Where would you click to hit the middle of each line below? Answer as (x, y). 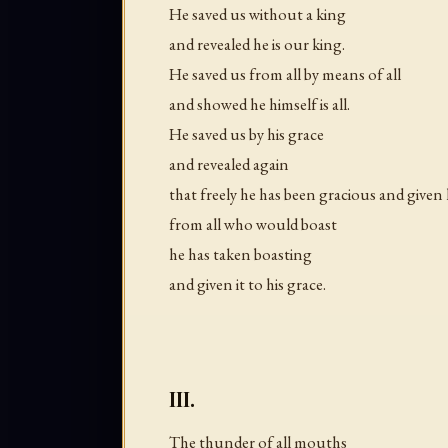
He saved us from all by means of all (285, 74)
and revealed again (229, 164)
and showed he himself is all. (259, 104)
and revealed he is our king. (257, 44)
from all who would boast (253, 224)
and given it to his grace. (247, 284)
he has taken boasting (240, 254)
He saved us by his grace (246, 134)
